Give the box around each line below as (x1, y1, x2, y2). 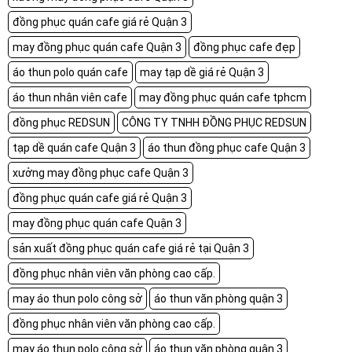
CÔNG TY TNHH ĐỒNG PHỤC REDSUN (122, 115, 306, 129)
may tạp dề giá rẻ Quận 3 (140, 65, 264, 79)
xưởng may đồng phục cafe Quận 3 (13, 166, 189, 179)
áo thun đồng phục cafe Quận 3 (148, 141, 306, 154)
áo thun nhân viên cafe (13, 90, 127, 104)
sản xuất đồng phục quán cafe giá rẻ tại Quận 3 (13, 241, 249, 255)
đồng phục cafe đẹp (193, 40, 295, 53)
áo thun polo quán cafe (13, 65, 128, 79)
